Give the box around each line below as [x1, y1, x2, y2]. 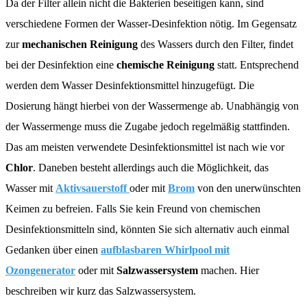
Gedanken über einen [5, 243, 101, 256]
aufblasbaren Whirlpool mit [101, 243, 230, 256]
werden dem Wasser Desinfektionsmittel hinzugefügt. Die [5, 79, 254, 91]
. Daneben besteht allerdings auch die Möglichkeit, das [33, 161, 269, 173]
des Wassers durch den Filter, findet [138, 38, 293, 50]
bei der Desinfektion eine [5, 58, 116, 71]
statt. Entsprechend [214, 58, 299, 71]
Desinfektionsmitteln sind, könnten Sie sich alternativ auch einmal [5, 223, 289, 235]
